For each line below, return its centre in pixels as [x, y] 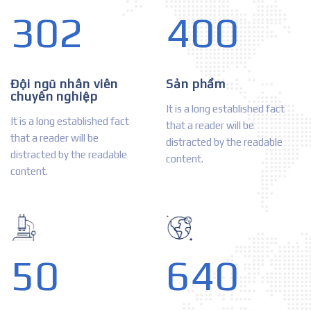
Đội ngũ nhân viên [65, 83]
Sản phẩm [196, 83]
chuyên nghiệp [54, 96]
